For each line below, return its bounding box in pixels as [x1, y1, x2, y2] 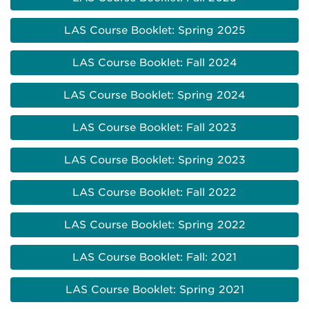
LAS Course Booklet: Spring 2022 [63, 219, 246, 232]
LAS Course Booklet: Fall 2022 [72, 186, 237, 199]
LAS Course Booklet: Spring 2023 [63, 154, 246, 167]
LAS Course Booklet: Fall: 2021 [72, 251, 237, 264]
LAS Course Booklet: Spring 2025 [63, 24, 246, 37]
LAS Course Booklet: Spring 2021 [65, 283, 244, 297]
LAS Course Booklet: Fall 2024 [72, 57, 237, 70]
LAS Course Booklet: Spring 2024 [63, 89, 246, 102]
